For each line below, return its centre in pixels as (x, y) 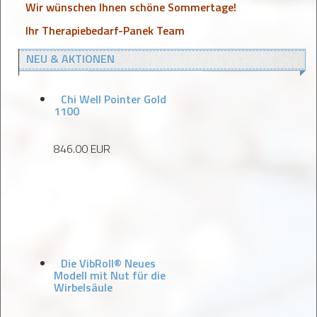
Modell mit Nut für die (110, 275)
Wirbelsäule (83, 287)
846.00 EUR (82, 149)
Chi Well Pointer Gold (114, 99)
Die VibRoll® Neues (108, 263)
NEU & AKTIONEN (70, 59)
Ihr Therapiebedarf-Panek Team (105, 30)
